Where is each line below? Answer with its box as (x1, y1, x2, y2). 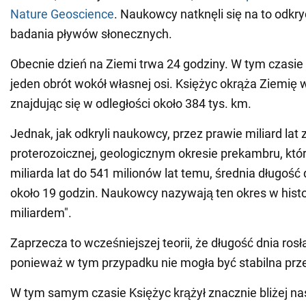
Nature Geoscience (10, 7, 114, 22)
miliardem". (10, 206, 72, 221)
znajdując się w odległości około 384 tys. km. (10, 96, 251, 111)
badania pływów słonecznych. (10, 27, 172, 42)
